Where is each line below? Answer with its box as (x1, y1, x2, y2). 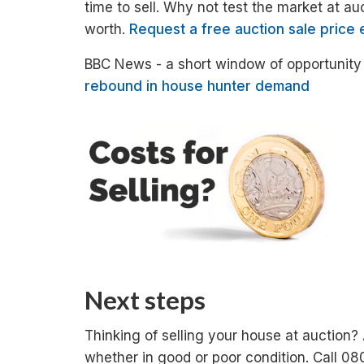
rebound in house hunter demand (84, 78, 310, 94)
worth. (84, 21, 129, 37)
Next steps (84, 284, 206, 315)
